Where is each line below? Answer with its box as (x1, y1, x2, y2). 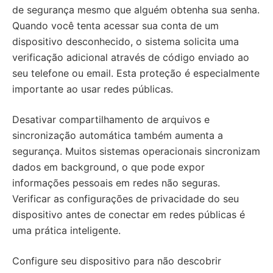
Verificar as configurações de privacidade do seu (12, 193, 239, 205)
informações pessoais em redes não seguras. (12, 177, 220, 189)
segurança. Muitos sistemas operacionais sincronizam (12, 145, 260, 157)
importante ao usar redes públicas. (12, 83, 173, 95)
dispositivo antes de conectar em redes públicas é (12, 208, 245, 221)
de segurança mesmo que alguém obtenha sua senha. (12, 4, 260, 16)
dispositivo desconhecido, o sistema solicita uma (12, 35, 239, 48)
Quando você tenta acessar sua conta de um (12, 19, 219, 32)
